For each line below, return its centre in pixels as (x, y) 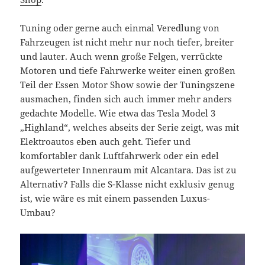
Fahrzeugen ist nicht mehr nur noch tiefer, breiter (127, 42)
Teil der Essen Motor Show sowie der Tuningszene (128, 84)
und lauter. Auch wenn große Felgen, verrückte (122, 56)
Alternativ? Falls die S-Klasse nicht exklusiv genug (127, 184)
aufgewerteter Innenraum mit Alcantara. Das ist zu (129, 169)
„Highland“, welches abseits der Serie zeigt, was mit (130, 127)
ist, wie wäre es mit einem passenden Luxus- (115, 198)
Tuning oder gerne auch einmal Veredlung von (120, 28)
